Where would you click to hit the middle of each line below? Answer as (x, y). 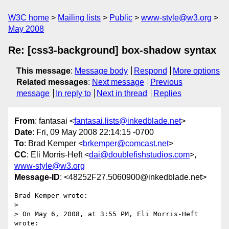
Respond (150, 71)
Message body (101, 71)
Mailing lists (79, 18)
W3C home (29, 18)
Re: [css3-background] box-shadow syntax (112, 50)
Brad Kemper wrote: (51, 196)
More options (197, 71)
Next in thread (122, 93)
